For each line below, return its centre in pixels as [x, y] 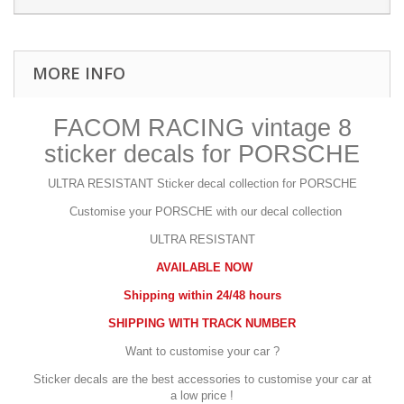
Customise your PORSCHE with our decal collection [202, 211]
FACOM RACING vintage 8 [202, 128]
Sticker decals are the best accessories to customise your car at [202, 379]
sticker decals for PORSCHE [202, 154]
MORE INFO [79, 73]
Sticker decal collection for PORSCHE [255, 184]
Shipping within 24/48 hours [202, 295]
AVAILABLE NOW [204, 267]
